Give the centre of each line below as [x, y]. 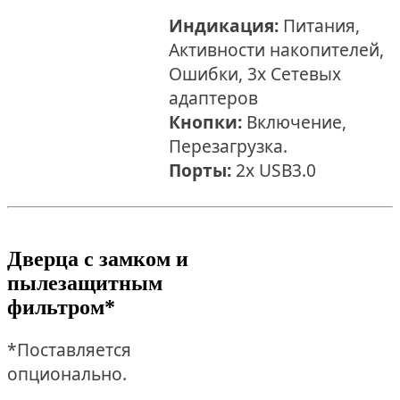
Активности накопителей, [277, 49]
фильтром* [61, 307]
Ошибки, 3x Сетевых [255, 73]
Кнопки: [206, 121]
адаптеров [214, 97]
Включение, [295, 121]
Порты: [200, 170]
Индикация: [224, 25]
